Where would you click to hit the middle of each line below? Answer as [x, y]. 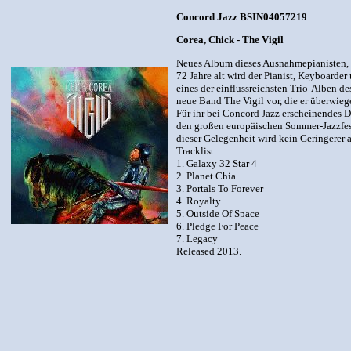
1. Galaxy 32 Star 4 [217, 163]
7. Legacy [197, 238]
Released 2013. [209, 251]
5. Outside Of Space [218, 213]
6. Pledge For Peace [217, 226]
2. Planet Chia [206, 175]
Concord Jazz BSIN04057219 [242, 17]
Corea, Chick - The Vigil [230, 40]
